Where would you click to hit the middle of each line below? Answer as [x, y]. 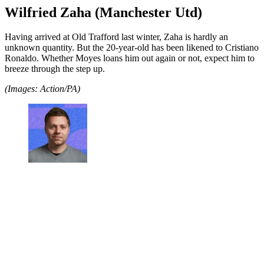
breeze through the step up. [55, 69]
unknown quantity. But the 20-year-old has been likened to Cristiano [132, 48]
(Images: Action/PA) [42, 89]
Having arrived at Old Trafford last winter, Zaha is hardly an [116, 37]
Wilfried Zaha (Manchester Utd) [103, 12]
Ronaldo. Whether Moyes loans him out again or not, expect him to [130, 58]
